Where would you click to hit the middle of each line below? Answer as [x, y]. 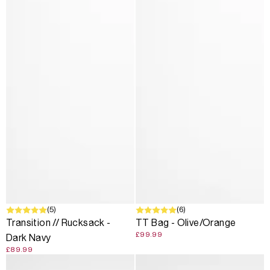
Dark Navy [29, 238]
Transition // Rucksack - [58, 223]
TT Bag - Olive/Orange [186, 223]
